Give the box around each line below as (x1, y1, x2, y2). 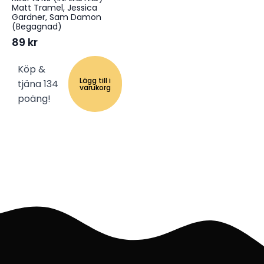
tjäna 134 (18, 77, 58, 91)
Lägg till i (79, 75, 111, 85)
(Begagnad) (12, 21, 62, 33)
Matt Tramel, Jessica (12, 2, 97, 14)
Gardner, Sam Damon (12, 11, 101, 24)
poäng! (18, 92, 51, 106)
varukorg (79, 82, 111, 93)
